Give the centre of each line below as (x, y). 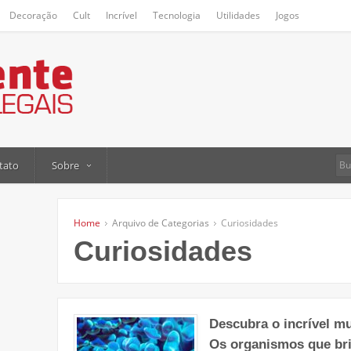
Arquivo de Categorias (161, 223)
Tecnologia (177, 15)
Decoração (33, 15)
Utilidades (238, 15)
